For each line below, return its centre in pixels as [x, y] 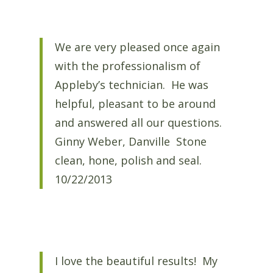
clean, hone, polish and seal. [128, 161]
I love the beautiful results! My [136, 261]
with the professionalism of [127, 66]
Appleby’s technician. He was [131, 85]
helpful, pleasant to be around [135, 104]
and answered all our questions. [140, 123]
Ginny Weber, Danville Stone [130, 142]
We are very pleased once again [137, 47]
